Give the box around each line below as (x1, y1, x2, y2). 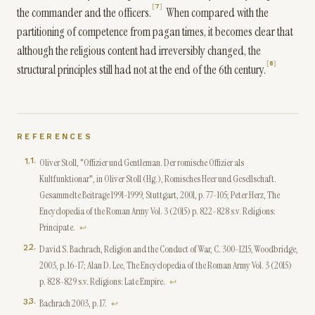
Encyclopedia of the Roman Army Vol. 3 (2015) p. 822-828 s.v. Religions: (39, 205, 276, 217)
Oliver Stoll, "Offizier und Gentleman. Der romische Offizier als (39, 156, 244, 169)
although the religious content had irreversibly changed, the (17, 43, 261, 58)
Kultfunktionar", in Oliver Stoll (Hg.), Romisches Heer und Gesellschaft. (39, 172, 276, 185)
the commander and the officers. (17, 5, 151, 20)
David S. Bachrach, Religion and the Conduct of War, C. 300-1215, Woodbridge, (39, 243, 298, 255)
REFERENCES (17, 132, 93, 141)
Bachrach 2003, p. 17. (39, 297, 107, 309)
